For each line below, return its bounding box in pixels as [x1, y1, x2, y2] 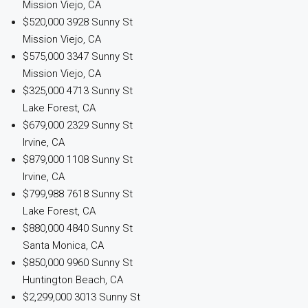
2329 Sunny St [66, 119, 133, 131]
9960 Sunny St [66, 256, 133, 269]
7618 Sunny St [66, 188, 133, 200]
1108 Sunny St [66, 153, 133, 166]
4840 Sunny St [66, 222, 133, 234]
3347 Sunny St [66, 50, 133, 63]
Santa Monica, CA [22, 239, 104, 252]
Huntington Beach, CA [22, 274, 123, 286]
